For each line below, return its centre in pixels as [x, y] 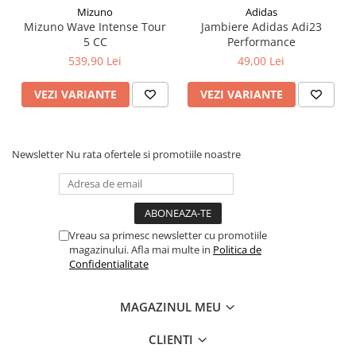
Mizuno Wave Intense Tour [95, 26]
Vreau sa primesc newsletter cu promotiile [168, 235]
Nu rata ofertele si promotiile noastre [153, 154]
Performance [261, 41]
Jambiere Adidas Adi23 [261, 26]
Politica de [237, 249]
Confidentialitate [109, 263]
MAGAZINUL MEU [172, 306]
